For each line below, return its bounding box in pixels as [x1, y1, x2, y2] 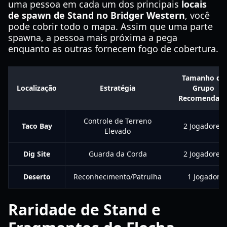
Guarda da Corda [88, 149, 147, 159]
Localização [17, 83, 57, 93]
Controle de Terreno [84, 116, 152, 126]
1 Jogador [187, 172, 220, 181]
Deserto [23, 172, 51, 181]
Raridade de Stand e [8, 199, 161, 220]
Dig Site [23, 149, 50, 159]
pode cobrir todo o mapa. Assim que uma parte [8, 20, 213, 32]
